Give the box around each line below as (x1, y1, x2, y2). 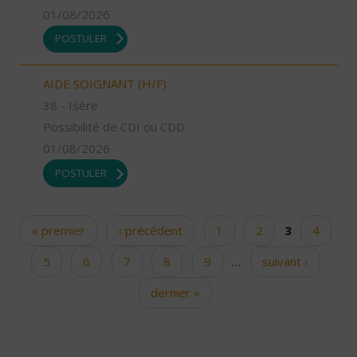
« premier (31, 222, 85, 238)
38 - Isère (43, 97, 98, 114)
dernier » (151, 284, 201, 300)
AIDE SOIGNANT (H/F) (43, 76, 167, 92)
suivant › (261, 253, 308, 269)
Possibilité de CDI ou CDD (43, 119, 185, 135)
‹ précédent (118, 222, 182, 238)
